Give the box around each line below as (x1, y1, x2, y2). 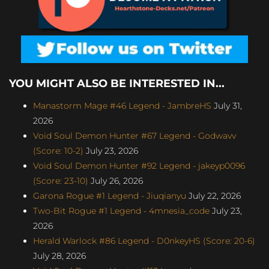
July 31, (211, 100, 242, 111)
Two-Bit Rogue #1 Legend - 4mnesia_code (33, 205, 210, 216)
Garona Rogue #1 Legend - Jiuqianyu (33, 190, 186, 201)
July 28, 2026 (33, 250, 86, 261)
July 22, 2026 (186, 190, 241, 201)
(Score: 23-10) (33, 175, 88, 186)
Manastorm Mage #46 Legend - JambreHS (33, 100, 211, 111)
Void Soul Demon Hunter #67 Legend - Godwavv (33, 130, 236, 141)
